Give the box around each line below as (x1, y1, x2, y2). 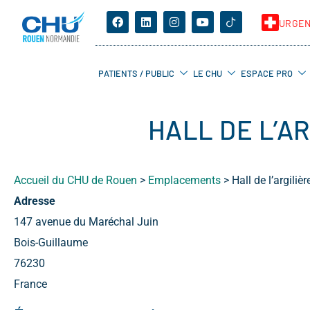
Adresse (14, 194, 55, 208)
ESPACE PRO (240, 68, 293, 79)
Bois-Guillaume (14, 236, 88, 249)
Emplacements (148, 174, 221, 187)
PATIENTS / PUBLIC (98, 68, 174, 79)
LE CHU (192, 68, 222, 79)
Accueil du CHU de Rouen (14, 174, 137, 187)
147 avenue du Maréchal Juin (14, 215, 158, 228)
